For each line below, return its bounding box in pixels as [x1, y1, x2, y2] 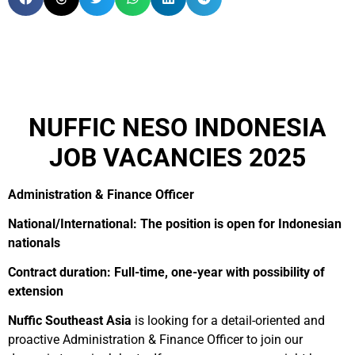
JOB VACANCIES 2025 [49, 143, 306, 173]
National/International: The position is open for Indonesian [8, 216, 342, 231]
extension [8, 284, 63, 299]
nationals [8, 235, 60, 250]
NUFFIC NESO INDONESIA [29, 113, 326, 143]
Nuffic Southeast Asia [8, 313, 132, 328]
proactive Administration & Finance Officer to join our [8, 332, 303, 347]
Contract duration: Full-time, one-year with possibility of [8, 265, 325, 280]
